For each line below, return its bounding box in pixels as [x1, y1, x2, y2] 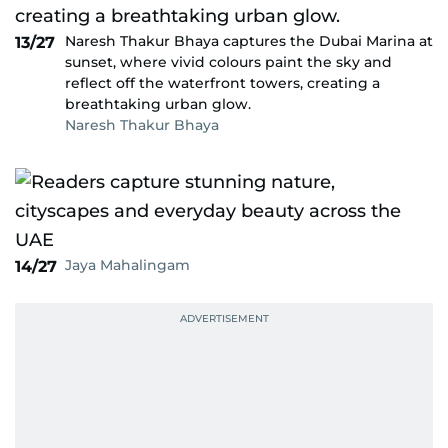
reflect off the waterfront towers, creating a [65, 74, 380, 92]
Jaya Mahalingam [65, 256, 190, 274]
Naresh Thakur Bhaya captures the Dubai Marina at [65, 32, 433, 50]
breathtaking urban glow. [65, 95, 251, 113]
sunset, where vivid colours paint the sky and [65, 53, 392, 71]
